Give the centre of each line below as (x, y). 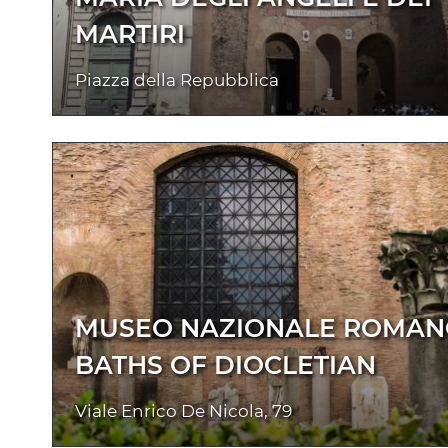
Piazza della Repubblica (177, 79)
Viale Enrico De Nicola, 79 (183, 410)
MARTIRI (130, 33)
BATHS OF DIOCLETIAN (225, 364)
